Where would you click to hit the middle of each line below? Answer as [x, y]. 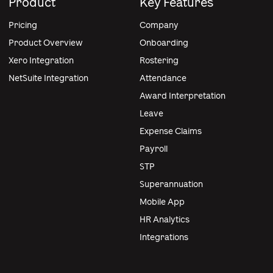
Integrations [164, 237]
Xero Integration [41, 60]
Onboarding [164, 43]
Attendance [163, 78]
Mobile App [162, 202]
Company [159, 25]
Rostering [159, 60]
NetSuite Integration [48, 78]
